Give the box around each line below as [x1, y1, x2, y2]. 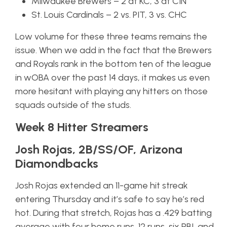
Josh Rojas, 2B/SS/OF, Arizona [15, 141, 182, 157]
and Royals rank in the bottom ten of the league [15, 58, 211, 69]
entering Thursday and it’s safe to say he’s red [15, 193, 204, 205]
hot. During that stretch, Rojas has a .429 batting [15, 207, 212, 218]
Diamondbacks [15, 156, 98, 171]
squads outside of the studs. [15, 99, 133, 110]
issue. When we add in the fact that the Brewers [15, 44, 212, 56]
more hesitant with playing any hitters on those [15, 85, 208, 97]
